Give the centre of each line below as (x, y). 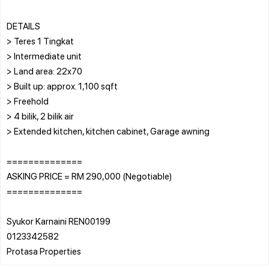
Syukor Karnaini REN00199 (59, 221)
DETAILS (23, 26)
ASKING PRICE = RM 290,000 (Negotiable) (89, 176)
